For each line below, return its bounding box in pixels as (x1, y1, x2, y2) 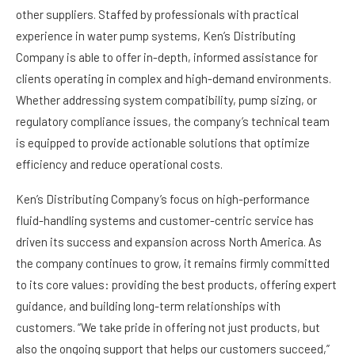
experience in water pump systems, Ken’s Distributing (16, 29, 296, 43)
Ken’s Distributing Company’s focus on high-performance (16, 192, 310, 206)
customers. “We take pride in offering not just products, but (16, 320, 320, 334)
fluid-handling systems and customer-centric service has (16, 213, 314, 227)
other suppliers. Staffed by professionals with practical (16, 7, 299, 21)
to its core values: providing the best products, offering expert (16, 277, 337, 292)
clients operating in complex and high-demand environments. (16, 71, 331, 86)
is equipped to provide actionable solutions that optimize (16, 136, 310, 150)
